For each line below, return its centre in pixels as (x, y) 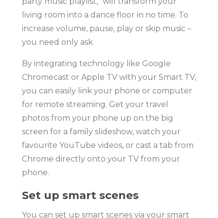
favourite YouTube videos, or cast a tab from (108, 145)
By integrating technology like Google (96, 63)
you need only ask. (58, 42)
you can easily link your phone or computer (107, 91)
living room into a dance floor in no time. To (105, 15)
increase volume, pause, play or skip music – (106, 28)
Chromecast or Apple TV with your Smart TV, (109, 77)
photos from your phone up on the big (97, 118)
